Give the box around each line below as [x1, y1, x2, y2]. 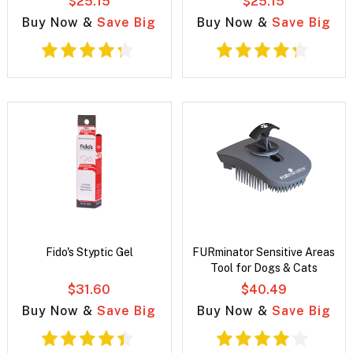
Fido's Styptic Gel [45, 246, 133, 259]
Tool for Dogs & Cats [210, 262, 318, 275]
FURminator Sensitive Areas [192, 246, 336, 259]
